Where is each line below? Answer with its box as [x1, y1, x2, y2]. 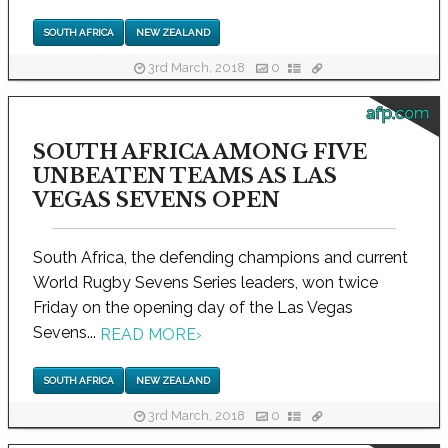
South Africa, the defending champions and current [33, 248, 408, 268]
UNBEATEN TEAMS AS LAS [33, 164, 337, 189]
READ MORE [100, 324, 196, 344]
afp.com [366, 104, 429, 124]
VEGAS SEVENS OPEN [33, 188, 280, 213]
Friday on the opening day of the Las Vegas [33, 298, 353, 318]
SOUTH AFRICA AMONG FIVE [33, 140, 367, 165]
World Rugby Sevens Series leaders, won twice [33, 273, 378, 293]
